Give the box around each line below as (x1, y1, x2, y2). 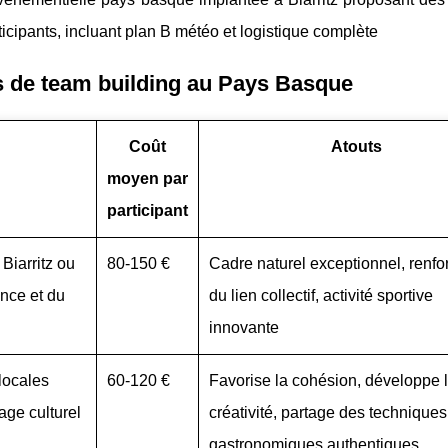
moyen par (107, 170, 188, 188)
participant (107, 202, 188, 220)
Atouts (330, 138, 382, 156)
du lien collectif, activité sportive (209, 287, 433, 305)
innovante (209, 319, 279, 337)
